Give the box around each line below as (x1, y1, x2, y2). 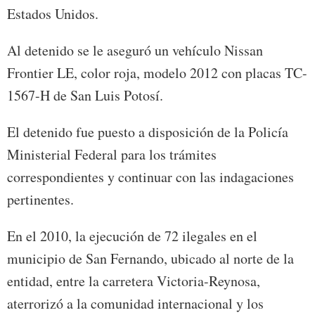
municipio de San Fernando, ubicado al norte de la (7, 249, 294, 269)
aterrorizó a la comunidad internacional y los (7, 294, 264, 314)
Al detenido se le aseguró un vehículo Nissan (7, 41, 263, 60)
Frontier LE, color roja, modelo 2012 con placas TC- (7, 63, 307, 83)
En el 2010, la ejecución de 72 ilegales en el (7, 226, 257, 246)
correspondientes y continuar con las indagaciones (7, 167, 294, 187)
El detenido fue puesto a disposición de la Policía (7, 122, 288, 142)
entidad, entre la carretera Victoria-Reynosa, (7, 271, 260, 291)
